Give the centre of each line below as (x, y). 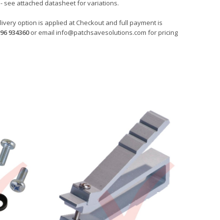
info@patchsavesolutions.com (101, 32)
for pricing (162, 32)
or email (43, 32)
